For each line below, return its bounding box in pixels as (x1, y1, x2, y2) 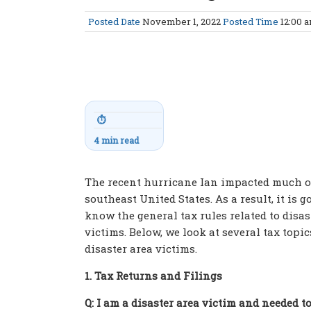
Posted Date (88, 15, 140, 28)
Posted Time (223, 15, 278, 28)
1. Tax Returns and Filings (85, 269, 222, 283)
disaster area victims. (85, 242, 197, 255)
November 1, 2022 (140, 15, 223, 28)
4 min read (94, 135, 139, 146)
